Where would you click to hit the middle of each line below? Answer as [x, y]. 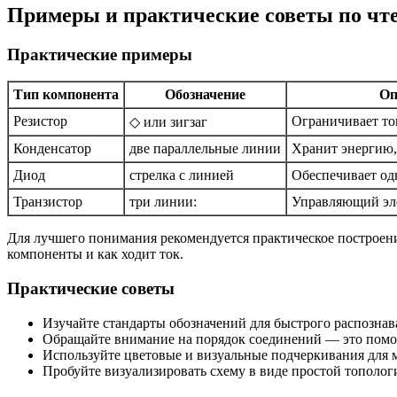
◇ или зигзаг [168, 122]
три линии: [163, 202]
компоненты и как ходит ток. [95, 254]
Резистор [40, 121]
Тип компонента [66, 95]
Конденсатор [52, 149]
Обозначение [205, 95]
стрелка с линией [182, 175]
